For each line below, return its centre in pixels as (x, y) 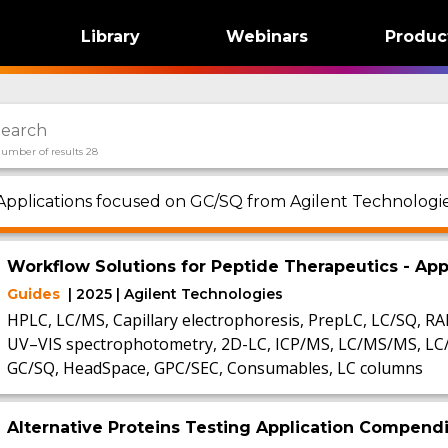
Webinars (267, 36)
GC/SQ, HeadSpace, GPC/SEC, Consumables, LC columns (214, 368)
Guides (33, 294)
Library (110, 36)
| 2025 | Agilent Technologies (175, 294)
